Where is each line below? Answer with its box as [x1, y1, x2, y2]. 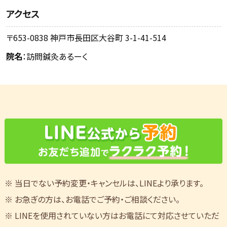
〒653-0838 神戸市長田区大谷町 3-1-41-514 [6, 31, 167, 44]
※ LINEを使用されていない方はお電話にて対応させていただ [4, 209, 219, 221]
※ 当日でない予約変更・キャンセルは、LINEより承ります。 [4, 176, 204, 189]
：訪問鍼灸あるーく [22, 50, 88, 62]
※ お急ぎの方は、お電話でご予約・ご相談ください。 [4, 193, 180, 205]
